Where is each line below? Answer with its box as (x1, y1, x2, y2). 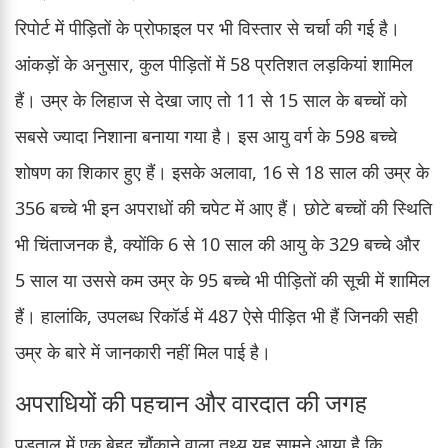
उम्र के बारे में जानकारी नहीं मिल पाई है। (15, 339, 271, 364)
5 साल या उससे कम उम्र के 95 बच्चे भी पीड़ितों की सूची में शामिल (15, 267, 430, 292)
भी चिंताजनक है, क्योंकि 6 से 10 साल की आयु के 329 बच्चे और (15, 231, 420, 256)
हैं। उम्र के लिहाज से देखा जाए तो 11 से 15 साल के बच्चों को (15, 87, 407, 112)
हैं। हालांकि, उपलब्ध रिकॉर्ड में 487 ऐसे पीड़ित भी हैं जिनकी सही (15, 303, 418, 328)
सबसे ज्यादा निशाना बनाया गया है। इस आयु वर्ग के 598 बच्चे (15, 123, 397, 148)
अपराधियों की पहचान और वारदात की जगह (15, 385, 367, 419)
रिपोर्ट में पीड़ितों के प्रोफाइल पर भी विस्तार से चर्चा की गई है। (15, 15, 400, 40)
